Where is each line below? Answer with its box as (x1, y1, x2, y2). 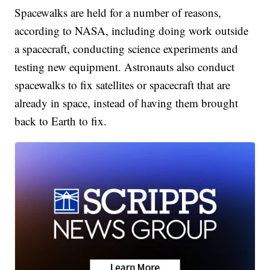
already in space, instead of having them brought (14, 95, 239, 111)
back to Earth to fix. (14, 113, 107, 129)
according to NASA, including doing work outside (14, 23, 249, 39)
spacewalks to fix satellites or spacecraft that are (14, 77, 231, 93)
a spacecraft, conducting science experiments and (14, 41, 239, 57)
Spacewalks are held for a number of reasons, (14, 5, 222, 20)
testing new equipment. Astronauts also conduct (14, 59, 235, 75)
